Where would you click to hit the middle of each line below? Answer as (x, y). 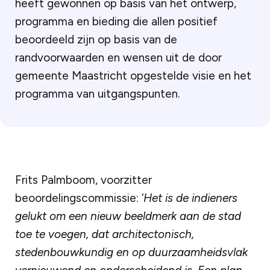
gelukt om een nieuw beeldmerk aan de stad (128, 216)
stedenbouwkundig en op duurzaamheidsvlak (131, 253)
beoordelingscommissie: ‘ (79, 198)
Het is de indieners (190, 198)
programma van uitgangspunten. (97, 94)
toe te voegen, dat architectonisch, (105, 234)
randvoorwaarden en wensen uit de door (118, 58)
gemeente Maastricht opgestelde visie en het (133, 76)
